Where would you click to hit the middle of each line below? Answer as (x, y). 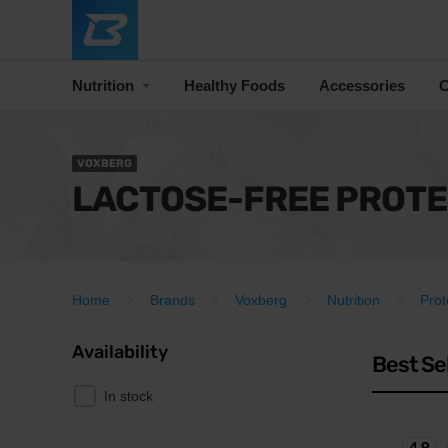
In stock (128, 396)
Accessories (362, 85)
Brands (172, 300)
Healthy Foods (234, 85)
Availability (120, 352)
